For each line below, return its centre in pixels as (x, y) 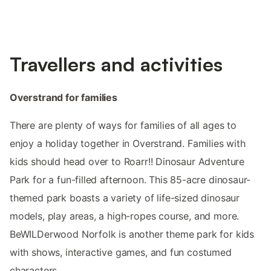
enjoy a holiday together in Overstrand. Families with (128, 143)
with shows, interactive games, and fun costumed (121, 252)
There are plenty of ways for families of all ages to (123, 125)
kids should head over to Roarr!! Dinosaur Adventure (127, 161)
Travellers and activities (116, 64)
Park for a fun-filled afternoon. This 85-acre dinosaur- (130, 179)
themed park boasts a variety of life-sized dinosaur (125, 198)
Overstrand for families (64, 97)
